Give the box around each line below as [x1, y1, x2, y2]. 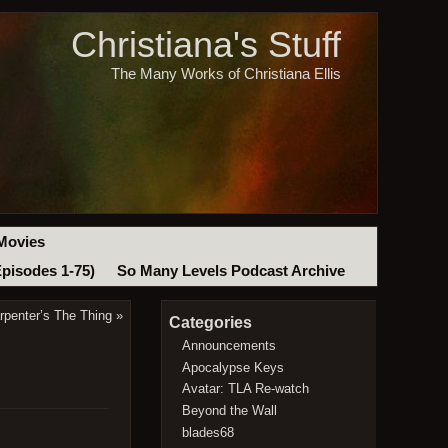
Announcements [182, 337, 277, 353]
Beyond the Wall [182, 402, 278, 418]
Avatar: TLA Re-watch [182, 381, 310, 397]
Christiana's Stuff [70, 24, 341, 66]
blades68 [182, 424, 235, 440]
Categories [168, 314, 252, 332]
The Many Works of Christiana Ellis [110, 65, 341, 82]
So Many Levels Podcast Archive [116, 263, 345, 280]
